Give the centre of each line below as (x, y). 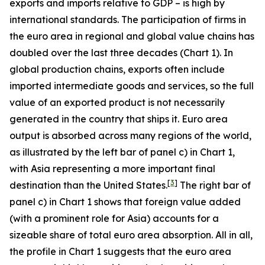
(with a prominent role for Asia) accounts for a (114, 218)
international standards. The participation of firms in (128, 20)
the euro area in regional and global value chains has (132, 36)
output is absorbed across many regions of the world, (130, 135)
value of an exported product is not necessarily (117, 102)
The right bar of (214, 185)
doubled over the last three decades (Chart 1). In (121, 53)
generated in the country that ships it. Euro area (119, 119)
